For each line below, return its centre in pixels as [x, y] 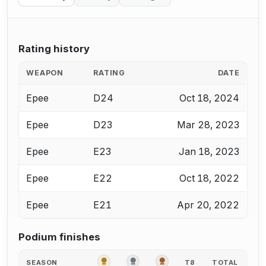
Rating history [54, 48]
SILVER [152, 259]
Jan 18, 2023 [209, 151]
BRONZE [184, 259]
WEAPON [45, 72]
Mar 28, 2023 [208, 124]
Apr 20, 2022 [208, 205]
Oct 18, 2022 [210, 178]
